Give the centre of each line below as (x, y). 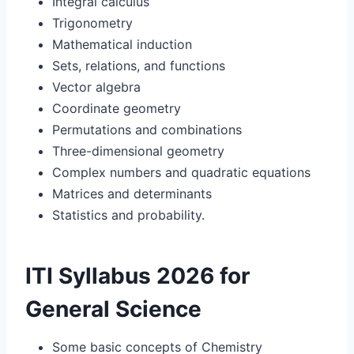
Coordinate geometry (117, 108)
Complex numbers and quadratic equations (181, 172)
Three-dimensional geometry (138, 151)
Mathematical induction (122, 44)
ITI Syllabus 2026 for (137, 275)
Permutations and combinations (147, 129)
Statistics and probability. (128, 215)
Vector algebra (96, 87)
